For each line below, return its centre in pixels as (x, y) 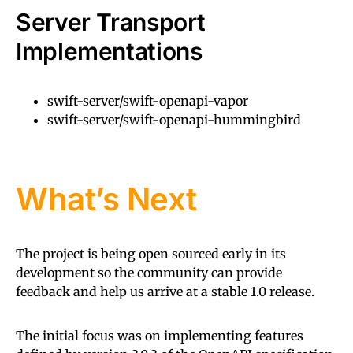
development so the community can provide (149, 272)
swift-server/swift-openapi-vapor (148, 100)
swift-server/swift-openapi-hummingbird (174, 119)
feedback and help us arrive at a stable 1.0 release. (165, 291)
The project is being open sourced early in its (151, 253)
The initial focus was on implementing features (160, 335)
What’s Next (106, 199)
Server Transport (111, 22)
